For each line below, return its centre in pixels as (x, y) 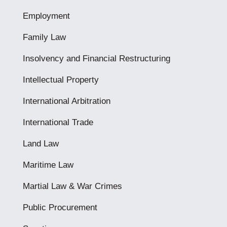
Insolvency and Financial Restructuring (96, 59)
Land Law (41, 144)
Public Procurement (60, 207)
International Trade (58, 122)
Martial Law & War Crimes (72, 186)
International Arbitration (66, 101)
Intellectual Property (61, 80)
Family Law (44, 37)
